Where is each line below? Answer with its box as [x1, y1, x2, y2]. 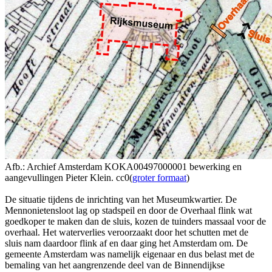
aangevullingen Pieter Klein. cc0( [5, 172, 132, 183]
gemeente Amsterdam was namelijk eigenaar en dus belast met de [5, 248, 254, 259]
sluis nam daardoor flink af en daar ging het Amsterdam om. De [5, 237, 248, 248]
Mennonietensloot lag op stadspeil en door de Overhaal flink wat [5, 205, 252, 216]
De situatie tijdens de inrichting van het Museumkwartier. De [5, 194, 237, 205]
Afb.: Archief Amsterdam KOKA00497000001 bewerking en [5, 161, 242, 172]
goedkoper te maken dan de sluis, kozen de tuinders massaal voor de [5, 216, 266, 226]
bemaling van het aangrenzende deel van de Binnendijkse [5, 259, 225, 270]
